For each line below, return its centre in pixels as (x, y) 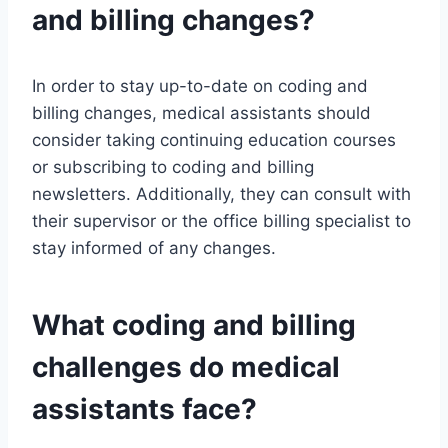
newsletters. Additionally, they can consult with (221, 194)
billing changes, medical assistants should (201, 113)
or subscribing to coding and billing (173, 167)
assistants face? (144, 409)
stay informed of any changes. (154, 248)
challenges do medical (186, 367)
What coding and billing (194, 325)
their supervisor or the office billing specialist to (221, 221)
